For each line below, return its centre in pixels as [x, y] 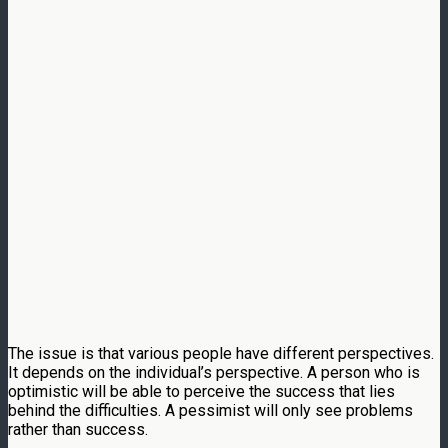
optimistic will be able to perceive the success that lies [201, 391]
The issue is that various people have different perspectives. [221, 353]
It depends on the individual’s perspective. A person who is [214, 372]
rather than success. [78, 429]
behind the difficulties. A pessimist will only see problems [210, 410]
